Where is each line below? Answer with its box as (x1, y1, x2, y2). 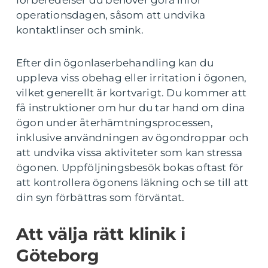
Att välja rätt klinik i (16, 223, 185, 244)
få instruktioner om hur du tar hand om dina (16, 101, 245, 114)
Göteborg (16, 245, 99, 266)
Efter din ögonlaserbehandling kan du (16, 56, 214, 69)
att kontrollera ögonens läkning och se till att (16, 176, 249, 188)
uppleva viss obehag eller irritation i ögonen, (16, 71, 247, 84)
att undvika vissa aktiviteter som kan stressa (16, 146, 243, 159)
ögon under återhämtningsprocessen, (16, 116, 213, 129)
